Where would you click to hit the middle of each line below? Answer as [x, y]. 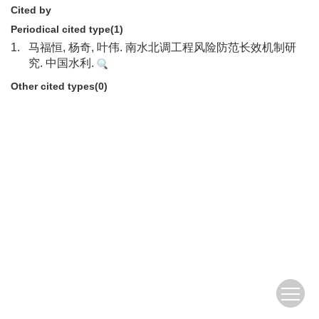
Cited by [31, 10]
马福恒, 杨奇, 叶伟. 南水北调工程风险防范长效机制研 [162, 47]
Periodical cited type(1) [67, 29]
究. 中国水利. [63, 63]
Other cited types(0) [59, 86]
